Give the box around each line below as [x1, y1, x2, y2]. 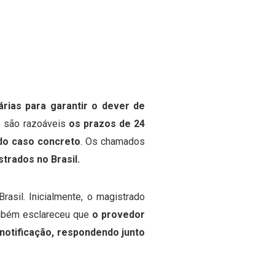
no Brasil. [37, 153, 80, 165]
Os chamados [85, 136, 145, 147]
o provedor [91, 209, 145, 220]
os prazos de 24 [68, 118, 145, 130]
